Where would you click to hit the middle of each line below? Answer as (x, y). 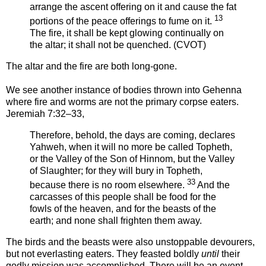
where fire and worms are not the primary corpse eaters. (122, 102)
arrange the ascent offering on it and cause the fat (133, 7)
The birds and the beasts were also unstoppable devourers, (130, 242)
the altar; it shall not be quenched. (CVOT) (118, 45)
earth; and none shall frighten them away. (116, 221)
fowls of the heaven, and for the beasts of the (123, 209)
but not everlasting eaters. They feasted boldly (104, 254)
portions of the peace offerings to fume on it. (122, 21)
